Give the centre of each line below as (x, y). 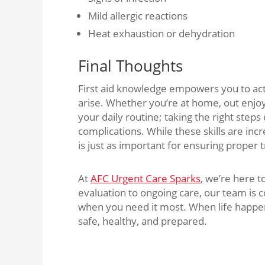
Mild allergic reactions (139, 16)
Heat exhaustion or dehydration (163, 33)
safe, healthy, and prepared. (143, 221)
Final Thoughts (130, 66)
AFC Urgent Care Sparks (146, 178)
